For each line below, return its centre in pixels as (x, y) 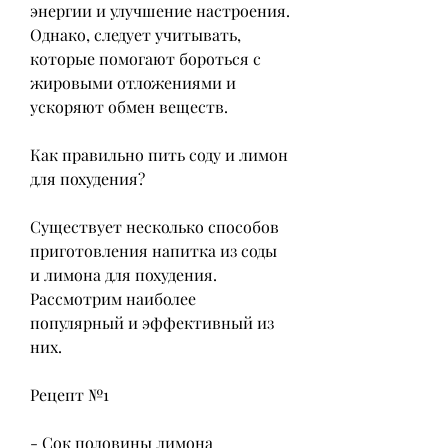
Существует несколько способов (154, 227)
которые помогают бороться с (145, 59)
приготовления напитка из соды (153, 251)
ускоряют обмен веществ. (129, 107)
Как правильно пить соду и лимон (159, 155)
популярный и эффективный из (152, 323)
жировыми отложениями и (133, 83)
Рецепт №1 (69, 395)
